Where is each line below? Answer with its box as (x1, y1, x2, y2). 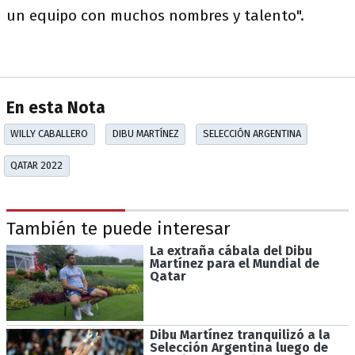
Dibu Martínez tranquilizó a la (149, 327, 330, 343)
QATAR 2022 (10, 159, 63, 172)
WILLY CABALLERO (10, 128, 89, 140)
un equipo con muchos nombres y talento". (6, 6, 304, 25)
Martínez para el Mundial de (149, 255, 319, 271)
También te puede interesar (6, 218, 231, 240)
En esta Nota (6, 98, 105, 119)
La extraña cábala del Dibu (149, 242, 312, 258)
